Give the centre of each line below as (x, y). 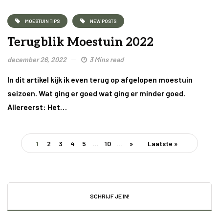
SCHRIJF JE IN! (109, 196)
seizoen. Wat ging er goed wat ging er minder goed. (96, 93)
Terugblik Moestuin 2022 (80, 43)
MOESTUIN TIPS (42, 21)
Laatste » (162, 144)
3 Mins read (107, 60)
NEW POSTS (103, 21)
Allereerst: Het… (37, 107)
